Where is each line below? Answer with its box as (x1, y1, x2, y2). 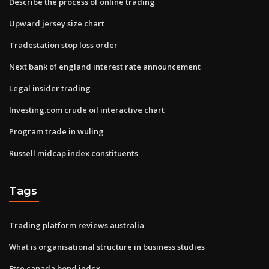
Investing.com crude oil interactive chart (9, 104, 165, 115)
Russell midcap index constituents (9, 147, 138, 159)
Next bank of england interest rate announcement (9, 61, 201, 72)
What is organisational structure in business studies (9, 241, 205, 252)
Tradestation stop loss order (9, 39, 118, 50)
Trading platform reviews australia (9, 219, 144, 231)
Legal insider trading (9, 82, 91, 94)
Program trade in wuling (9, 125, 104, 137)
